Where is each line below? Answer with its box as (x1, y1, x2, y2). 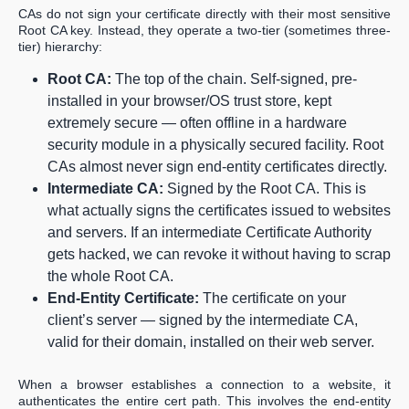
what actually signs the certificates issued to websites (47, 203, 391, 219)
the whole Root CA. (47, 268, 173, 285)
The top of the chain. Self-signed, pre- (111, 71, 357, 88)
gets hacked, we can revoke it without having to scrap (47, 246, 391, 263)
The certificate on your (199, 290, 346, 307)
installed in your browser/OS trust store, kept (47, 93, 331, 110)
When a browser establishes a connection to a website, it (18, 377, 391, 393)
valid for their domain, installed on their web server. (47, 334, 374, 351)
